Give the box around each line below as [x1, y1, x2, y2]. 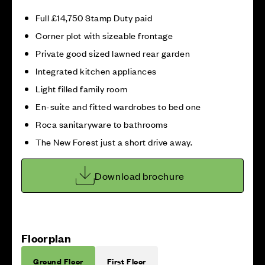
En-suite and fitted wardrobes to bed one [35, 100, 201, 112]
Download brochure [95, 169, 185, 182]
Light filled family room [35, 82, 128, 95]
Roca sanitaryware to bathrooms [35, 118, 168, 130]
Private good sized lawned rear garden [35, 47, 190, 59]
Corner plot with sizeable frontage [35, 29, 173, 41]
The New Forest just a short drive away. [35, 135, 193, 148]
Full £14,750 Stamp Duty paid [35, 11, 153, 24]
